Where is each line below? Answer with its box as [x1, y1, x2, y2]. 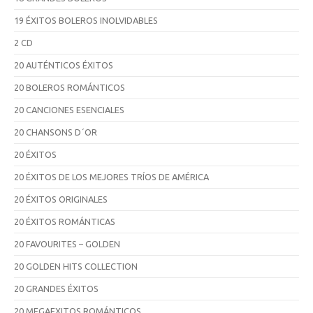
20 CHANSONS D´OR [14, 126, 97, 137]
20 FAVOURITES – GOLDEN [14, 238, 120, 249]
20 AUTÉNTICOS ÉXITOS [14, 59, 113, 70]
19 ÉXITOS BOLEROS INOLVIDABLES [14, 15, 158, 25]
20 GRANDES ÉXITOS [14, 283, 99, 293]
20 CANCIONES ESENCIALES [14, 104, 124, 115]
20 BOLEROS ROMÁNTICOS [14, 82, 125, 92]
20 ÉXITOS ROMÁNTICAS [14, 216, 115, 226]
